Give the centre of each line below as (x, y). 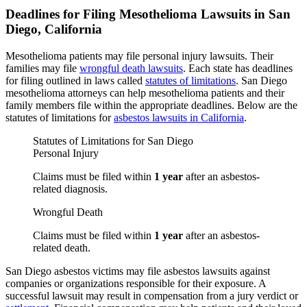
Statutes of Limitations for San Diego (113, 141)
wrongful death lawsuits (131, 69)
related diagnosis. (70, 189)
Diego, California (54, 29)
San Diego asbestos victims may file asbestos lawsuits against (138, 271)
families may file (42, 69)
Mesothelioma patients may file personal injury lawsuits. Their (139, 56)
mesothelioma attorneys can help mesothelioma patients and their (145, 93)
